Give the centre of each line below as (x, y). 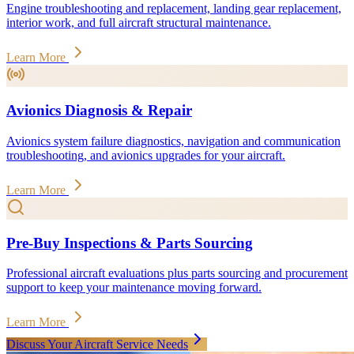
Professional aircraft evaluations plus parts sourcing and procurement (177, 273)
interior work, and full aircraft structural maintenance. (139, 23)
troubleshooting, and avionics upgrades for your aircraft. (146, 155)
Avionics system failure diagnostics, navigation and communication (173, 141)
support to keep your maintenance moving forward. (134, 288)
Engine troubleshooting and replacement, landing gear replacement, (174, 9)
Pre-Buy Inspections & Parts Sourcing (130, 243)
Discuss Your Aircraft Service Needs (97, 345)
